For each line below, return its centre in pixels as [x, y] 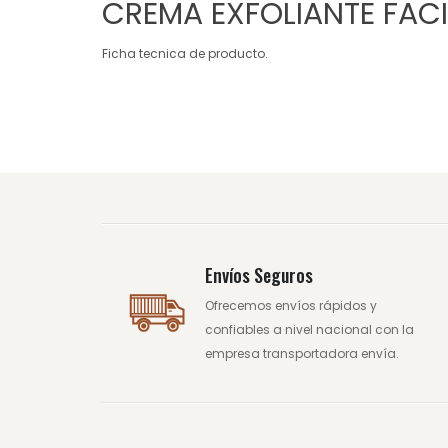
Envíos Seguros [258, 274]
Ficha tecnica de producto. [185, 53]
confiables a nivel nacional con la [309, 329]
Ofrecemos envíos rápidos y [290, 305]
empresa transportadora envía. [301, 353]
